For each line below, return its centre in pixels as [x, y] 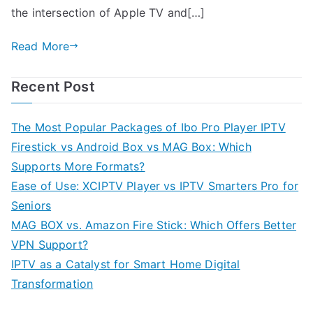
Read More [41, 46]
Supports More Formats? [78, 166]
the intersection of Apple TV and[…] [108, 12]
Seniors [31, 205]
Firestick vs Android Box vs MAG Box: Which [131, 146]
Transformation [52, 283]
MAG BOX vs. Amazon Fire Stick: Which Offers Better [154, 225]
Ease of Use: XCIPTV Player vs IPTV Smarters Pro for [155, 185]
